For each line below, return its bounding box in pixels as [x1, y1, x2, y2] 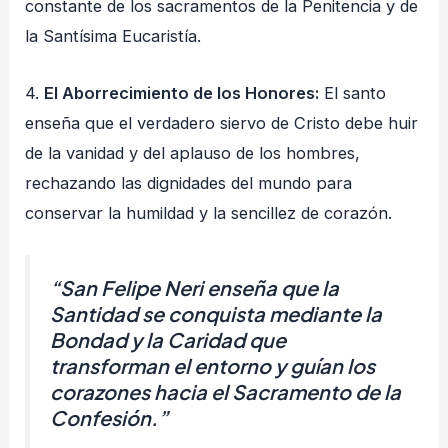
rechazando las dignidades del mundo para [25, 172, 353, 193]
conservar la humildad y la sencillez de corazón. [25, 202, 393, 223]
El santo [319, 82, 387, 103]
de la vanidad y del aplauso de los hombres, [25, 142, 361, 163]
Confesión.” [50, 404, 169, 430]
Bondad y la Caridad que [50, 326, 287, 352]
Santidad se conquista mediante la [50, 300, 383, 326]
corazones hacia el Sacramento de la [50, 378, 402, 404]
